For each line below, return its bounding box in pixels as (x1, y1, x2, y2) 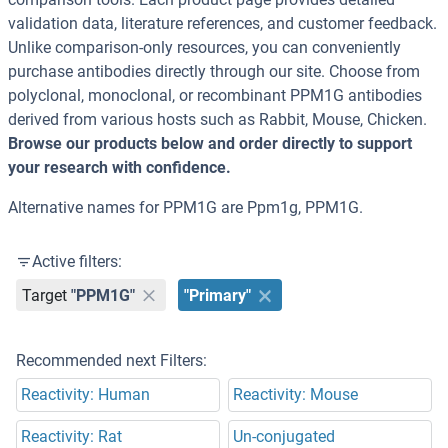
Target (22, 285, 68, 305)
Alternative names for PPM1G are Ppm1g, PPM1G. (8, 198, 363, 218)
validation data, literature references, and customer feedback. (8, 14, 437, 34)
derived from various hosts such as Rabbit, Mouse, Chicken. (8, 110, 427, 130)
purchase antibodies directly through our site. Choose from (8, 62, 420, 82)
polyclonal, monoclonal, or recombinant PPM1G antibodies (8, 86, 422, 106)
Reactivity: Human (21, 385, 150, 405)
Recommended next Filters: (16, 351, 207, 371)
